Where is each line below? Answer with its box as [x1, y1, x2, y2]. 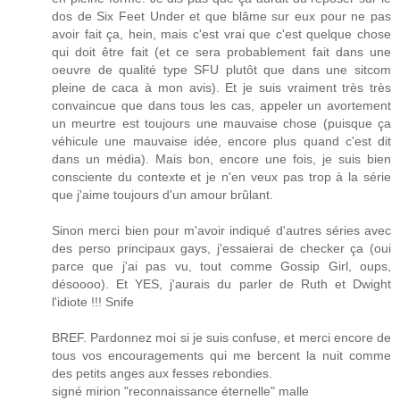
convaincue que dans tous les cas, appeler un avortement [52, 97, 391, 112]
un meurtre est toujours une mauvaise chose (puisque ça [52, 115, 391, 130]
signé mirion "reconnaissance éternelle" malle [52, 383, 309, 398]
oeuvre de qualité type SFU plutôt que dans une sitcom [52, 62, 391, 77]
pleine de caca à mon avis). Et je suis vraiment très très [52, 79, 391, 95]
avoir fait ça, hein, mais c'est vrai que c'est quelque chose [52, 26, 391, 41]
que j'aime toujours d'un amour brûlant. [52, 187, 273, 202]
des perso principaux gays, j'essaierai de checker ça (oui [52, 240, 391, 255]
